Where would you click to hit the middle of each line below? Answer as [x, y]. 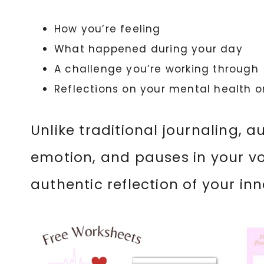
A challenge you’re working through [156, 69]
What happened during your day [148, 49]
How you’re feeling [108, 29]
